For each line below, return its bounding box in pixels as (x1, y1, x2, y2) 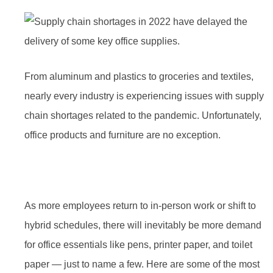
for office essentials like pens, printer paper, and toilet (24, 239, 252, 250)
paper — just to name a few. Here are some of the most (24, 258, 260, 269)
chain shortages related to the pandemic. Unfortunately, (24, 110, 261, 121)
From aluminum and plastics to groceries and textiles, (24, 71, 253, 82)
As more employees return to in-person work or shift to (24, 200, 256, 211)
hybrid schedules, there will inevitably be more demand (24, 219, 261, 230)
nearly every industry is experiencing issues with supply (24, 90, 264, 101)
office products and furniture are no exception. (24, 129, 221, 140)
